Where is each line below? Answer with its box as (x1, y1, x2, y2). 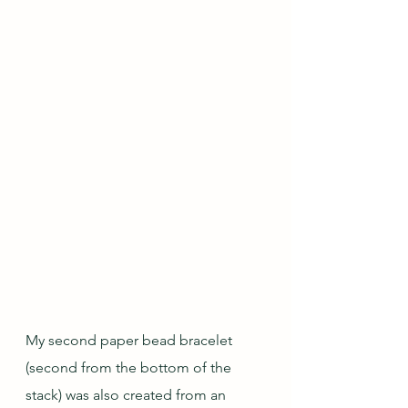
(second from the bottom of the (25, 358, 235, 376)
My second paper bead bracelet (25, 331, 236, 349)
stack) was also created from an (25, 385, 229, 403)
